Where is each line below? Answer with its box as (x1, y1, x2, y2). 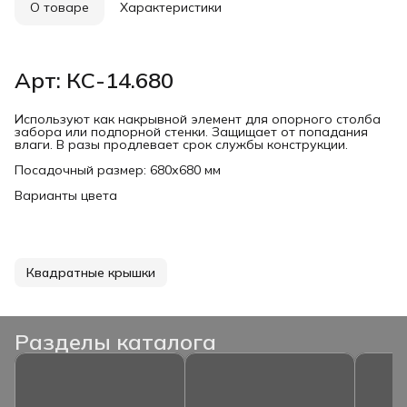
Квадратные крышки (26, 263, 155, 281)
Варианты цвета (15, 186, 117, 203)
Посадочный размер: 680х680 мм (15, 161, 221, 178)
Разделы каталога (15, 327, 216, 355)
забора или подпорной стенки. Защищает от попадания (15, 123, 368, 140)
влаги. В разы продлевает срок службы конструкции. (15, 135, 348, 153)
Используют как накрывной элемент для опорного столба (15, 110, 381, 127)
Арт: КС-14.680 (15, 65, 174, 94)
